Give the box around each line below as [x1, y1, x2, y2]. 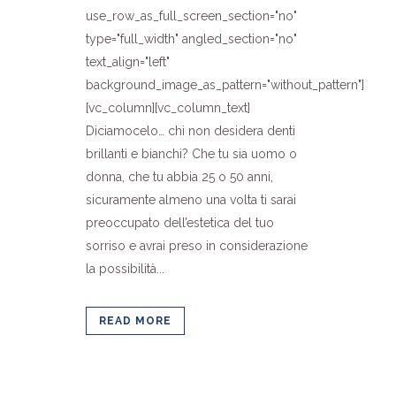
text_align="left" [86, 55, 170, 70]
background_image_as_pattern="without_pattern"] [86, 78, 364, 93]
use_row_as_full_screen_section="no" [86, 9, 297, 24]
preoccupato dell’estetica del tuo [86, 216, 274, 231]
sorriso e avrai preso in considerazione [86, 239, 308, 254]
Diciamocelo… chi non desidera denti [86, 124, 295, 139]
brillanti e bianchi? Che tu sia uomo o [86, 147, 297, 162]
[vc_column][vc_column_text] [86, 101, 250, 116]
